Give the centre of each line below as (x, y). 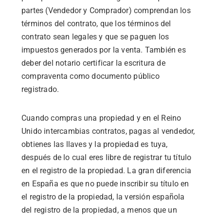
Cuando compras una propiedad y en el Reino (101, 118)
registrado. (40, 89)
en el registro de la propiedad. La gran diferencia (107, 170)
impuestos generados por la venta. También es (104, 50)
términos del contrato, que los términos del (96, 23)
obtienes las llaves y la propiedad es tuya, (95, 144)
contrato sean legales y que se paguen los (95, 36)
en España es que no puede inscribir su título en (105, 183)
